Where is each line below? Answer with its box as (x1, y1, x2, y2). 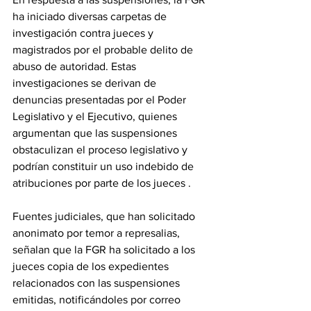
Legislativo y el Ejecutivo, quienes (12, 110, 180, 123)
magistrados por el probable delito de (12, 44, 196, 56)
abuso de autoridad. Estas (12, 60, 139, 73)
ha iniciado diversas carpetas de (12, 10, 169, 23)
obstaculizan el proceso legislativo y (12, 144, 190, 156)
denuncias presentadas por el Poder (12, 94, 189, 106)
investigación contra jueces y (12, 27, 156, 40)
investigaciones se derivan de (12, 77, 159, 90)
